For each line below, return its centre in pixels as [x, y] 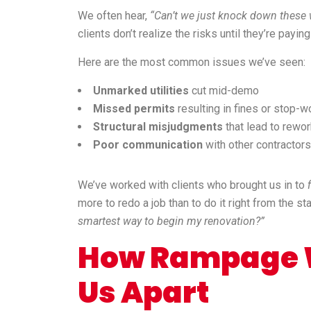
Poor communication [148, 145]
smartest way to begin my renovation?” [171, 221]
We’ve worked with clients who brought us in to [193, 185]
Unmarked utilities [141, 91]
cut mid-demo [224, 91]
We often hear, [114, 16]
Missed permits [134, 109]
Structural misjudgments [158, 127]
